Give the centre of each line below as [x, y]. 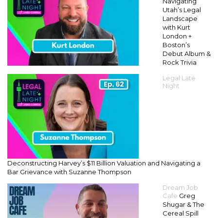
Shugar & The [183, 205]
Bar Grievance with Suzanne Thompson [69, 172]
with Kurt [176, 27]
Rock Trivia [180, 63]
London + [177, 36]
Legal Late [179, 78]
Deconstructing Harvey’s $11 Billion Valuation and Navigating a [104, 163]
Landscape [180, 19]
